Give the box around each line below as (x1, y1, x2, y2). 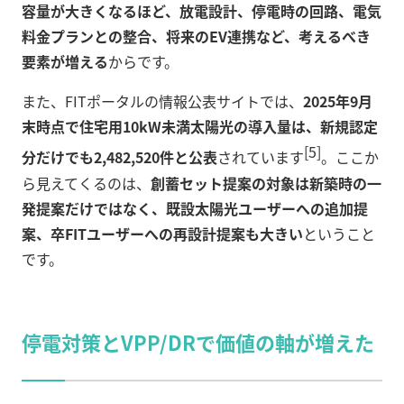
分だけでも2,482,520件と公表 (22, 146, 217, 169)
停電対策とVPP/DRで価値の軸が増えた (22, 326, 374, 356)
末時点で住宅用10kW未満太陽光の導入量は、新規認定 (22, 115, 378, 138)
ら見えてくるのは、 (22, 171, 151, 194)
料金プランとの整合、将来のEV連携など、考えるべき (22, 25, 371, 48)
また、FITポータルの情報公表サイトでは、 (22, 90, 303, 113)
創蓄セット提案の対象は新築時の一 (151, 171, 381, 194)
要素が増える (22, 50, 108, 73)
